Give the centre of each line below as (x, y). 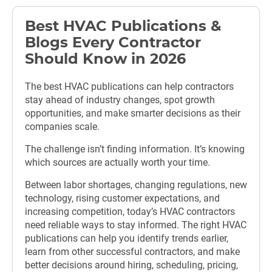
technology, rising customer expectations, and (122, 199)
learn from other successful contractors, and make (132, 252)
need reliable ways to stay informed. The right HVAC (136, 225)
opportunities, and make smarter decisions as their (133, 114)
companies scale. (62, 127)
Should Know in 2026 (105, 60)
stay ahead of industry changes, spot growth (120, 100)
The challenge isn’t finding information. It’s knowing (135, 149)
